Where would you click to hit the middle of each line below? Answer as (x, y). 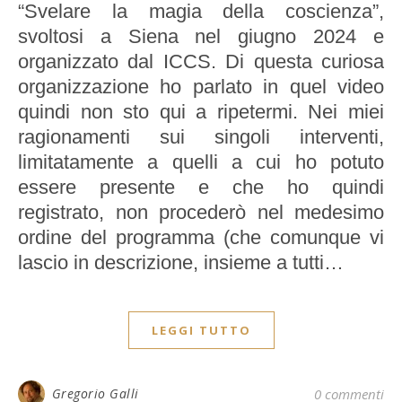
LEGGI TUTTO (201, 331)
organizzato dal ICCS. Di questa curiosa (201, 62)
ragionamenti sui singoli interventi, (201, 137)
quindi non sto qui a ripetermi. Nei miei (201, 112)
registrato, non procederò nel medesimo (201, 213)
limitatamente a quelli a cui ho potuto (201, 162)
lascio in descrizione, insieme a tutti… (181, 263)
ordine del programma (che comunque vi (201, 238)
